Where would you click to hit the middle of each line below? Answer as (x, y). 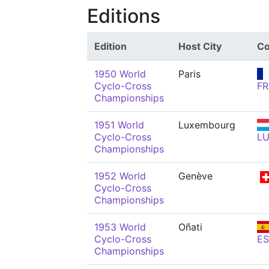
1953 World (120, 227)
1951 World (119, 125)
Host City (200, 46)
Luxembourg (207, 125)
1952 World (120, 176)
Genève (195, 176)
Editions (124, 16)
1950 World (120, 74)
